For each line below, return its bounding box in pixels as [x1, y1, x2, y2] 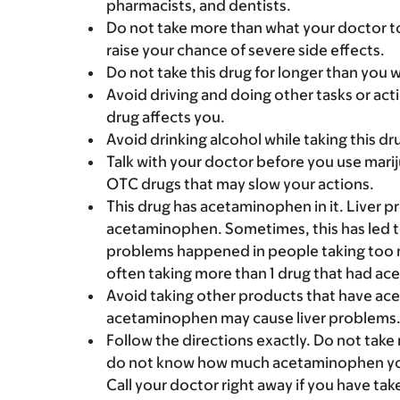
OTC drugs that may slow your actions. [106, 175, 374, 193]
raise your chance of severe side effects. [106, 41, 385, 59]
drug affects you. [106, 108, 225, 126]
